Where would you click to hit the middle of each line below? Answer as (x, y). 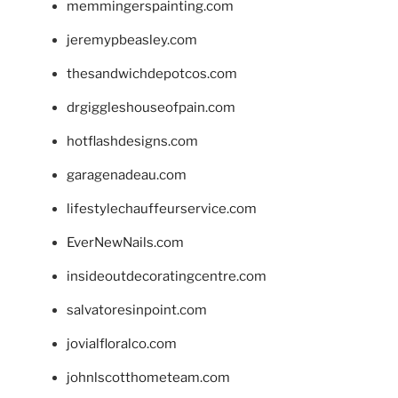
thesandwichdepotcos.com (152, 73)
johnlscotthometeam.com (148, 377)
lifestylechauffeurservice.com (162, 208)
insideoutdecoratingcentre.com (167, 276)
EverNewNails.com (125, 242)
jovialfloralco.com (122, 343)
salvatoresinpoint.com (137, 310)
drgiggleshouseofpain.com (151, 107)
